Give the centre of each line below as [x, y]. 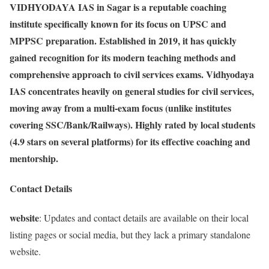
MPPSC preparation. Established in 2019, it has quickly [123, 41]
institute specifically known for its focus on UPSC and [118, 24]
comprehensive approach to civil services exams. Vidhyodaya [132, 74]
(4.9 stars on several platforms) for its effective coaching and [130, 142]
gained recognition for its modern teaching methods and [123, 58]
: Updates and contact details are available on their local [144, 217]
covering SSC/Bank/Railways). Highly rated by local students [132, 125]
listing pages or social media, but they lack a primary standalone [130, 234]
